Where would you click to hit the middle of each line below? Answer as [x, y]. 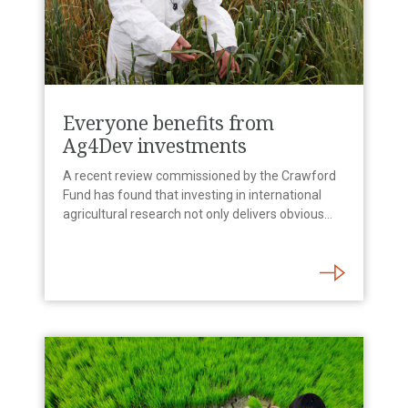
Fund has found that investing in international [192, 195]
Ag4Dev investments [155, 146]
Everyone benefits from [168, 123]
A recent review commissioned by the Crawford [199, 176]
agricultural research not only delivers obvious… [198, 214]
